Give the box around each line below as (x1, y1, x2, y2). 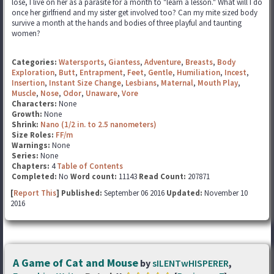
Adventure (144, 57, 181, 67)
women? (12, 28, 40, 39)
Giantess (108, 57, 140, 67)
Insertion (12, 78, 45, 88)
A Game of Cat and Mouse (13, 256, 138, 270)
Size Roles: (12, 130, 56, 140)
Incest (224, 67, 246, 78)
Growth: (12, 109, 44, 119)
